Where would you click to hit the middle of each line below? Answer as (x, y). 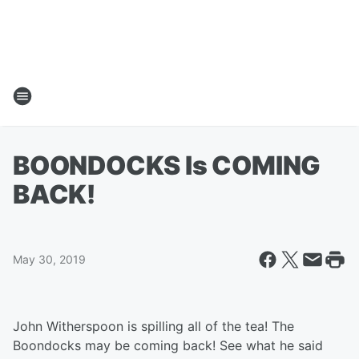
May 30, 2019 (49, 259)
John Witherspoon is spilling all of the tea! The (153, 326)
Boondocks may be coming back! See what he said (168, 345)
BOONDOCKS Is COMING (167, 165)
